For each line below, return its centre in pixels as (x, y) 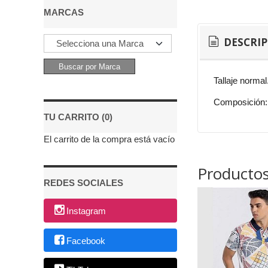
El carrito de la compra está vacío (109, 139)
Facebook (86, 240)
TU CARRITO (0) (78, 117)
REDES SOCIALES (83, 183)
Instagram (86, 211)
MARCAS (64, 12)
